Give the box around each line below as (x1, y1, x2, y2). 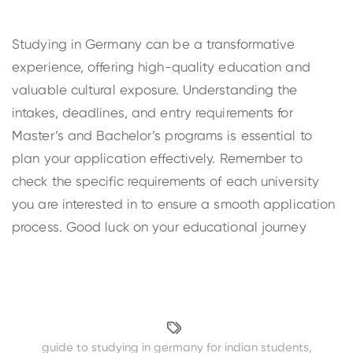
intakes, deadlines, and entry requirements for (12, 106, 293, 121)
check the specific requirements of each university (12, 175, 320, 189)
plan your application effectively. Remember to (12, 152, 303, 166)
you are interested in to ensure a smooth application (12, 198, 336, 212)
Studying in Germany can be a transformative (12, 38, 295, 52)
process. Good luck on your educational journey (12, 221, 307, 235)
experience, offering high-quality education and (12, 61, 310, 75)
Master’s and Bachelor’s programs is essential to (12, 129, 312, 143)
